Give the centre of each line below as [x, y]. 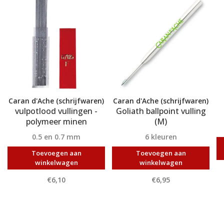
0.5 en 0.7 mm [56, 136]
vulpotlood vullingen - [56, 111]
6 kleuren [161, 136]
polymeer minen [56, 121]
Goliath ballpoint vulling [161, 111]
